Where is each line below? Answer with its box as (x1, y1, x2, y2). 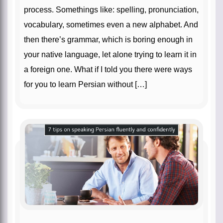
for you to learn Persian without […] (24, 80, 147, 89)
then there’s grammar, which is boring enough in (24, 35, 193, 44)
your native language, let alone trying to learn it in (24, 50, 197, 59)
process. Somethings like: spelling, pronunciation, (24, 5, 199, 14)
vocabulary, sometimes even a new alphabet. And (24, 20, 198, 29)
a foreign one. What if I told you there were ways (24, 65, 192, 74)
